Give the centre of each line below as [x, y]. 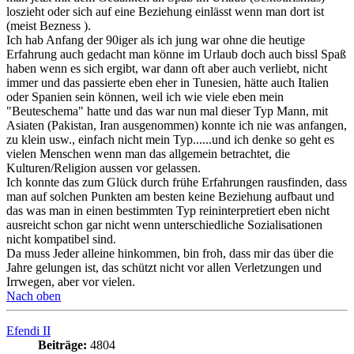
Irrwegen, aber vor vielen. [71, 282]
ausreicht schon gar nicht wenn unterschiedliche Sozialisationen [164, 225]
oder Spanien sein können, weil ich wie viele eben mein [145, 97]
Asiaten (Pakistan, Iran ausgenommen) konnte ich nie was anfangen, [177, 126]
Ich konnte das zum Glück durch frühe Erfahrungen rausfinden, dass [177, 183]
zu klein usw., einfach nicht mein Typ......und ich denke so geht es [170, 140]
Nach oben [34, 296]
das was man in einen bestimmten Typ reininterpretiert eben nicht [168, 211]
